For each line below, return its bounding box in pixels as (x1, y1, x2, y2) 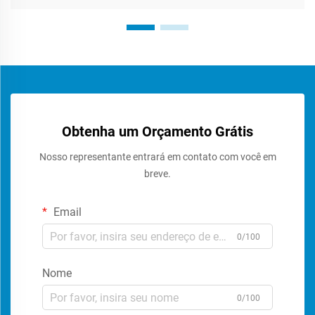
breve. (144, 168, 171, 180)
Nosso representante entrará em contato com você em (39, 151, 276, 163)
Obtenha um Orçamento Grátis (62, 123, 253, 141)
